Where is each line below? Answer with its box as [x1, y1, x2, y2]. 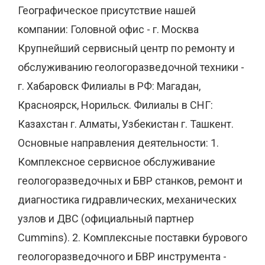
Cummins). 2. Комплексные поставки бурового [18, 231, 247, 244]
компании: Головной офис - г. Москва [18, 22, 199, 35]
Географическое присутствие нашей [18, 4, 196, 17]
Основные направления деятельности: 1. [18, 136, 219, 149]
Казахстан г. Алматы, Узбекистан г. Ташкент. [18, 117, 234, 130]
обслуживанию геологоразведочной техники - [18, 60, 244, 73]
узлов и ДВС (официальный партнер [18, 212, 194, 225]
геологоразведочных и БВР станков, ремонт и [18, 174, 243, 187]
